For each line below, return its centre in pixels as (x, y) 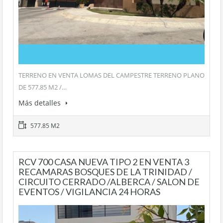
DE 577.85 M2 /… (43, 87)
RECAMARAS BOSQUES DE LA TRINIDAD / (105, 172)
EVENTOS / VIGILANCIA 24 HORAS (89, 192)
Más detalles (41, 103)
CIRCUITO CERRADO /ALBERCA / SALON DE (109, 182)
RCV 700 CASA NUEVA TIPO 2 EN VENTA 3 (104, 162)
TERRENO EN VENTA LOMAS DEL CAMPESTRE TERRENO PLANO (111, 75)
